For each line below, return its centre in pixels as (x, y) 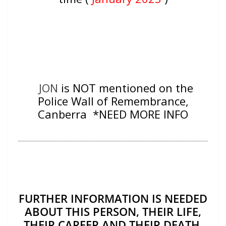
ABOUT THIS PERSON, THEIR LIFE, (113, 212)
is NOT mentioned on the (127, 88)
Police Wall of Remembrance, (113, 101)
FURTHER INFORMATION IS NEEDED (113, 199)
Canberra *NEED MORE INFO (113, 114)
